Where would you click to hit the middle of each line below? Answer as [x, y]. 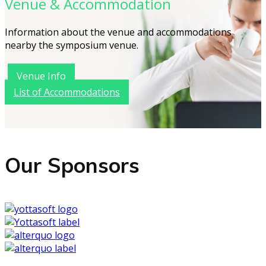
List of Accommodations [67, 92]
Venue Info [41, 76]
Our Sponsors [72, 165]
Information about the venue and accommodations [118, 32]
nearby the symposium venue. [72, 45]
